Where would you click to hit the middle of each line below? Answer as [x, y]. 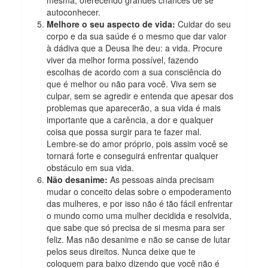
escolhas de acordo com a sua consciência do [134, 71]
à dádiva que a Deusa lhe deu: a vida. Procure [135, 48]
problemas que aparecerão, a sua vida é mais [134, 107]
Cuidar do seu [205, 24]
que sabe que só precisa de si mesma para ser [136, 227]
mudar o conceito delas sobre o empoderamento [139, 191]
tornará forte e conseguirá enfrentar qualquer [133, 155]
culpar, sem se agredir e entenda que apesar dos [140, 95]
